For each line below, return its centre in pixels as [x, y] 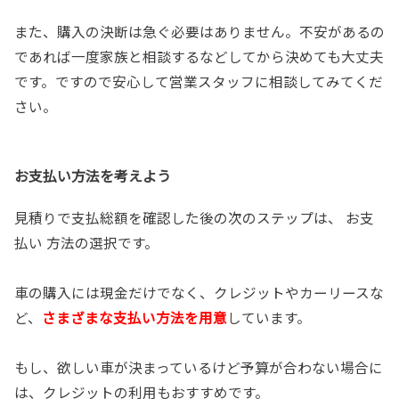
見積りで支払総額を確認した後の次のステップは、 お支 [194, 217]
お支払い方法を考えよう [93, 175]
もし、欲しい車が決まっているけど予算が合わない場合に [199, 366]
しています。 [269, 317]
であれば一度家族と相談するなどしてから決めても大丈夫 [199, 56]
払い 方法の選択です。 [86, 242]
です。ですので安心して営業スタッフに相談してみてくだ [199, 81]
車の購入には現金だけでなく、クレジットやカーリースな [199, 292]
